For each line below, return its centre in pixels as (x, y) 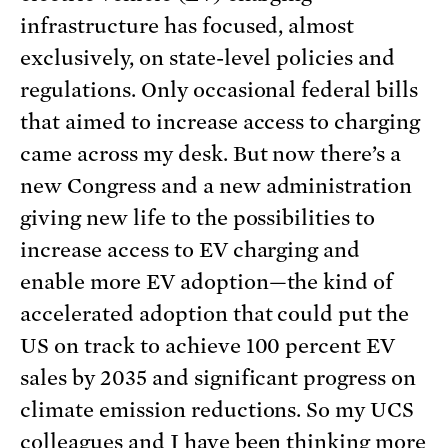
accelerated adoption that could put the (215, 314)
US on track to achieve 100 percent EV (208, 346)
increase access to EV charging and (190, 250)
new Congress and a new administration (216, 186)
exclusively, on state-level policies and (208, 58)
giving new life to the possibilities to (198, 218)
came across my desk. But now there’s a (211, 154)
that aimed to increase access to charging (220, 122)
